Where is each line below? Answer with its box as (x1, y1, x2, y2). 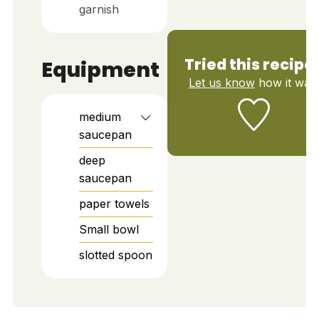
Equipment (41, 56, 159, 85)
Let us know (188, 75, 255, 90)
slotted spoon (78, 248, 152, 263)
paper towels (78, 197, 150, 211)
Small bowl (78, 222, 139, 237)
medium (78, 110, 121, 125)
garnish (78, 1, 119, 16)
